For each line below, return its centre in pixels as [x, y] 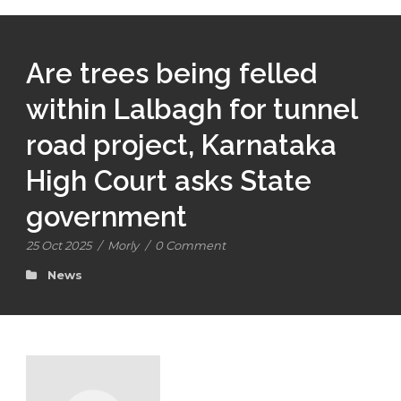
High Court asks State [169, 181]
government [107, 217]
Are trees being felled [171, 74]
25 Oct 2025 [59, 246]
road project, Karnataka [181, 145]
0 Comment [190, 246]
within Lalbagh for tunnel [192, 110]
